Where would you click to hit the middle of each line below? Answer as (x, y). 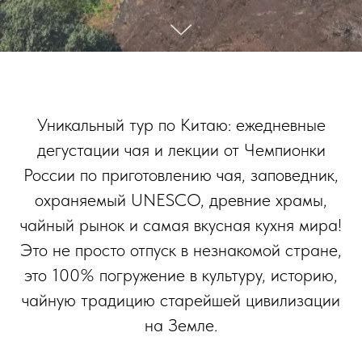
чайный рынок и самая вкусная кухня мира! (181, 225)
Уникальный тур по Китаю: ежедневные (181, 124)
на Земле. (181, 325)
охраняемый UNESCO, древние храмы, (181, 200)
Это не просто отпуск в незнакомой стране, (181, 250)
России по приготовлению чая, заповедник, (181, 175)
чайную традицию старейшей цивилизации (181, 300)
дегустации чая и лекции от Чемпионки (181, 149)
